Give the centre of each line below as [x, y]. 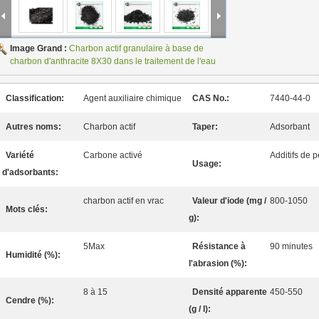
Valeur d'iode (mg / [229, 201]
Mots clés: [27, 209]
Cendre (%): [30, 300]
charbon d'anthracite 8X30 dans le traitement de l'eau [113, 61]
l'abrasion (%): [218, 263]
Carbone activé [113, 155]
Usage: [207, 164]
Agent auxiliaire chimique [132, 98]
